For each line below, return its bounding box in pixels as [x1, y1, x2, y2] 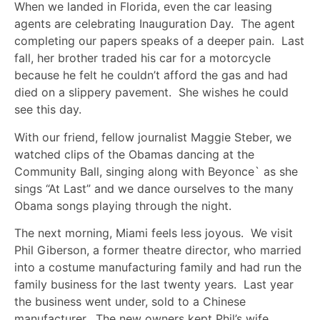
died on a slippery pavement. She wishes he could [14, 85, 289, 100]
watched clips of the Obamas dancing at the [14, 146, 254, 161]
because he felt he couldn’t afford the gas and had [14, 68, 288, 83]
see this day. [14, 102, 81, 117]
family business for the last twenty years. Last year [14, 277, 294, 292]
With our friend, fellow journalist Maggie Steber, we [14, 129, 291, 144]
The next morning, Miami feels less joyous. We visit [14, 226, 293, 241]
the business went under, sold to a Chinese [14, 294, 246, 309]
